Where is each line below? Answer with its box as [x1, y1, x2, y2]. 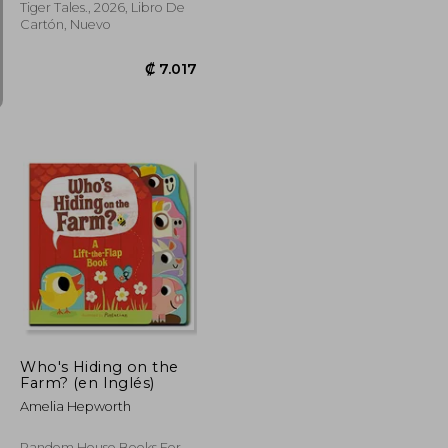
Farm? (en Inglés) [20, 373, 155, 392]
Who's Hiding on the [20, 357, 179, 376]
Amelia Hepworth [20, 398, 132, 414]
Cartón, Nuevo [20, 16, 112, 32]
